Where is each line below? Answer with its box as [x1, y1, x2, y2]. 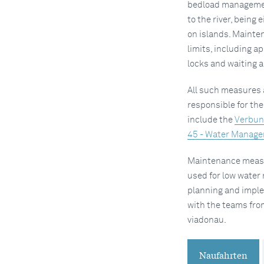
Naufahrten [199, 247, 247, 261]
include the [187, 115, 235, 124]
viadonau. [187, 215, 226, 225]
